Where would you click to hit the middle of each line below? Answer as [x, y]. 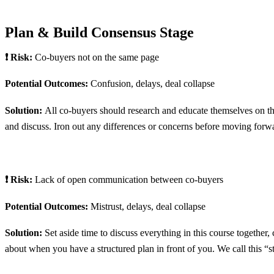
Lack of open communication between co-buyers [129, 179]
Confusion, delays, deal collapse [153, 84]
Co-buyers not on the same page [97, 57]
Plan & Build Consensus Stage [99, 32]
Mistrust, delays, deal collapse [148, 206]
